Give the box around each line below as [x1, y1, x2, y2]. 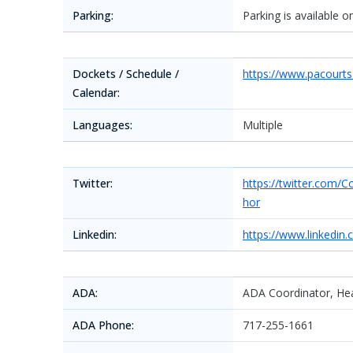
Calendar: [72, 85, 120, 100]
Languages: [72, 117, 132, 132]
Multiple [243, 117, 283, 132]
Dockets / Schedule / [72, 66, 179, 81]
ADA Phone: [72, 318, 134, 333]
